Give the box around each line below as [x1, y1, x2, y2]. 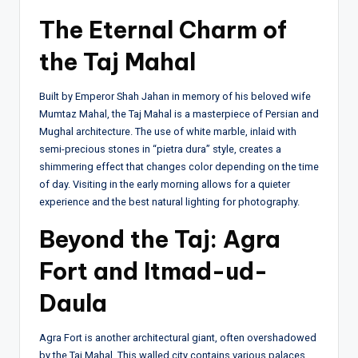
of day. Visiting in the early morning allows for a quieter [39, 177, 290, 190]
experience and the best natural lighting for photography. [39, 195, 300, 208]
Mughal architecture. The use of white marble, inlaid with [39, 125, 296, 137]
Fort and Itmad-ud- [39, 256, 268, 286]
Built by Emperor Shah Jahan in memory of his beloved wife [39, 89, 311, 102]
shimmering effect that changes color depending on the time [39, 160, 319, 173]
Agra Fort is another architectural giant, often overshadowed [39, 331, 316, 344]
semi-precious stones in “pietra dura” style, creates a [39, 142, 281, 155]
